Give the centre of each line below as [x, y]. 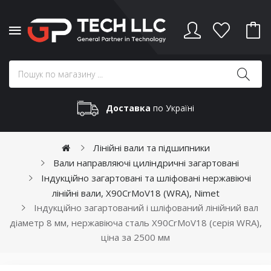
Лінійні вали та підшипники [151, 147]
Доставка [128, 108]
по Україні [172, 108]
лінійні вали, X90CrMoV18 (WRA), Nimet [135, 193]
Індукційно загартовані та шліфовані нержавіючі [146, 178]
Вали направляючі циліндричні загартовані [146, 162]
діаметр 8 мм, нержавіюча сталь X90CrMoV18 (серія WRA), [135, 222]
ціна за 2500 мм [135, 237]
